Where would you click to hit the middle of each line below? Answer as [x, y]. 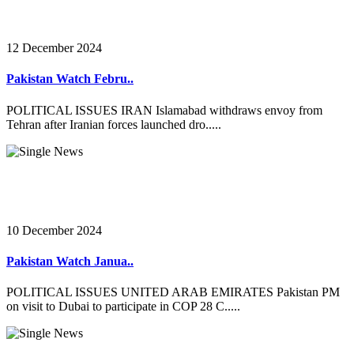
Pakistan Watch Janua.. [70, 261]
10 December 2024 [54, 230]
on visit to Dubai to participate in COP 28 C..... [123, 307]
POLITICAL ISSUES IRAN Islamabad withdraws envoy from [164, 110]
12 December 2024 [54, 47]
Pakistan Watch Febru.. [70, 79]
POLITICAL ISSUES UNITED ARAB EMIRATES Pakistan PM [173, 292]
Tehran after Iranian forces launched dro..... [114, 124]
